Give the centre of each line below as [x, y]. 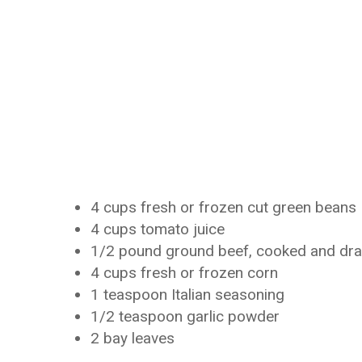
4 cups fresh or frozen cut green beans [223, 207]
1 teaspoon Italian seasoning [187, 295]
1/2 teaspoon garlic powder [185, 316]
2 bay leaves [133, 338]
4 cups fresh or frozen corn [184, 273]
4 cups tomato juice [158, 229]
